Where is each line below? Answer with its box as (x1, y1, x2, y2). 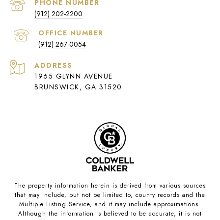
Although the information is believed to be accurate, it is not (18, 209, 202, 219)
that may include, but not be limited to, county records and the (15, 191, 205, 200)
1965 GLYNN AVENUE (34, 71, 113, 82)
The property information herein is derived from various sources (14, 181, 206, 191)
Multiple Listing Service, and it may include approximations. (19, 200, 201, 209)
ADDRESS (34, 60, 73, 71)
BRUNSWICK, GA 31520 (34, 82, 122, 92)
